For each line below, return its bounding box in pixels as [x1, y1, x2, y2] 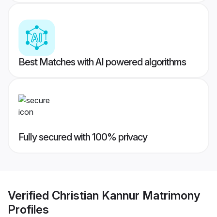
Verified [8, 188, 52, 202]
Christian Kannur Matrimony [52, 188, 200, 202]
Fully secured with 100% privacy [18, 131, 147, 143]
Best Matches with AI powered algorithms [18, 56, 186, 68]
